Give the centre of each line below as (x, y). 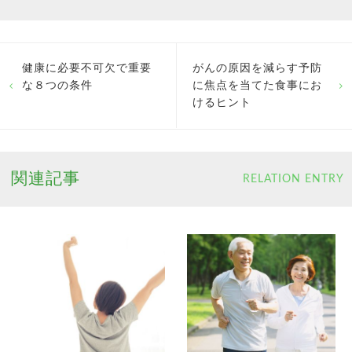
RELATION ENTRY (293, 179)
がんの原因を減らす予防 (257, 69)
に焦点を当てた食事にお (257, 86)
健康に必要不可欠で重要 (87, 69)
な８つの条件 (57, 86)
